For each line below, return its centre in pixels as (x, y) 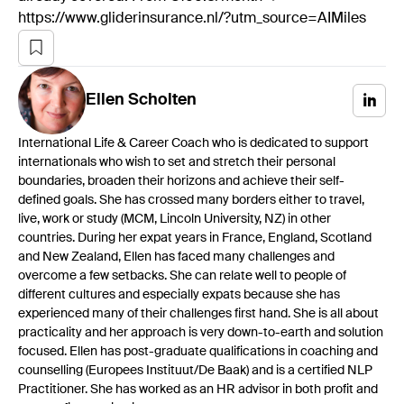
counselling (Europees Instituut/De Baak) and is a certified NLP (195, 370)
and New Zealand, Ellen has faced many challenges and (176, 257)
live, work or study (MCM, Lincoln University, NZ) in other (174, 219)
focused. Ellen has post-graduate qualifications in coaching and (198, 351)
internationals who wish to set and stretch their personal (177, 162)
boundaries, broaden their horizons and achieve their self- (181, 181)
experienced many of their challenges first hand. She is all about (198, 313)
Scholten (162, 101)
